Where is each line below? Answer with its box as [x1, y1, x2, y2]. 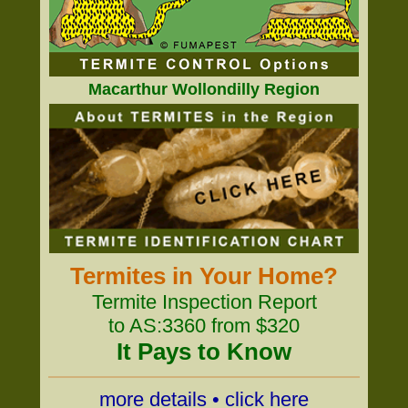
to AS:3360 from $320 [108, 314, 300, 337]
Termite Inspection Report [91, 291, 317, 313]
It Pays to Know [117, 338, 291, 365]
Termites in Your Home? [70, 262, 338, 290]
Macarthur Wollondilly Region [88, 80, 320, 98]
